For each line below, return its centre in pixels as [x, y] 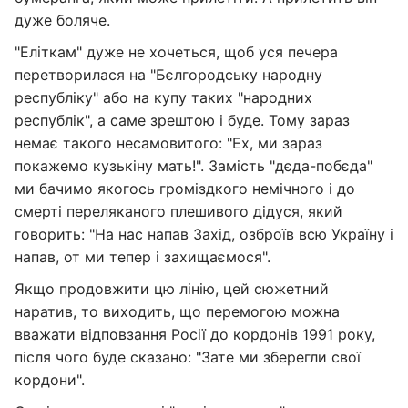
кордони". [50, 380]
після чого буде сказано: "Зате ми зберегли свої [188, 357]
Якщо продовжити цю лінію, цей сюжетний [172, 289]
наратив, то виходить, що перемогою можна [177, 311]
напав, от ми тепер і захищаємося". [143, 257]
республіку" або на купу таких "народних [163, 97]
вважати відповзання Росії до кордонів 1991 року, [195, 334]
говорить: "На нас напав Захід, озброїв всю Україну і [204, 234]
